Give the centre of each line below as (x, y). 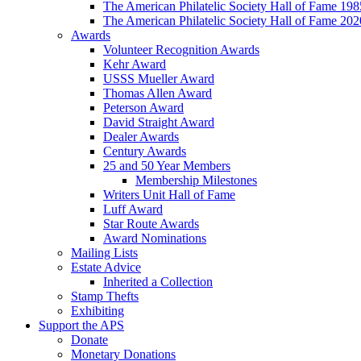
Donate (89, 340)
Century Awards (145, 151)
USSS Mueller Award (159, 79)
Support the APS (81, 325)
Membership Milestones (196, 180)
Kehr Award (135, 64)
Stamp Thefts (105, 296)
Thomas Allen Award (158, 93)
